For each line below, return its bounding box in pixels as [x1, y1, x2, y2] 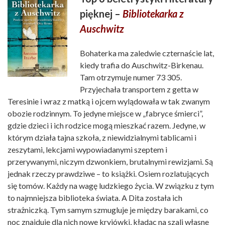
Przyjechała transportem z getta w [80, 84, 198, 94]
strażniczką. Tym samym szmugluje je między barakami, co [8, 205, 208, 215]
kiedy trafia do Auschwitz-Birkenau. [80, 60, 203, 70]
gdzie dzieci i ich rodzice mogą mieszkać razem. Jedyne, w [8, 121, 205, 131]
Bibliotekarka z [123, 8, 184, 20]
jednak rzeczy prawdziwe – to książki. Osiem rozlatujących [8, 169, 209, 179]
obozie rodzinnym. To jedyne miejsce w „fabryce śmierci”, [8, 108, 203, 119]
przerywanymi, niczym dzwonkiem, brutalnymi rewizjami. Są [8, 157, 213, 167]
